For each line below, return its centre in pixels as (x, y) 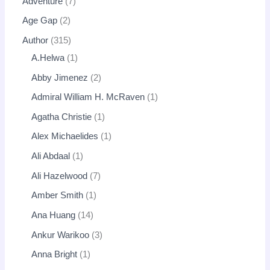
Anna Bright (55, 255)
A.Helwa (48, 58)
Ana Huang (54, 215)
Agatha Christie (62, 117)
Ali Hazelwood (60, 176)
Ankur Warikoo (61, 235)
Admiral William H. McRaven (88, 97)
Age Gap (40, 21)
